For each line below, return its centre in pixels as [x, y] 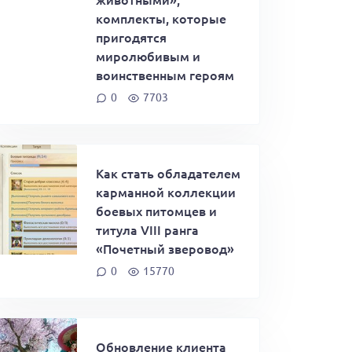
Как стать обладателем [168, 172]
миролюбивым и [148, 55]
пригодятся [131, 37]
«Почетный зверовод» [165, 248]
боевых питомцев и [156, 210]
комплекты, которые [161, 18]
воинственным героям [165, 74]
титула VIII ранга [147, 229]
